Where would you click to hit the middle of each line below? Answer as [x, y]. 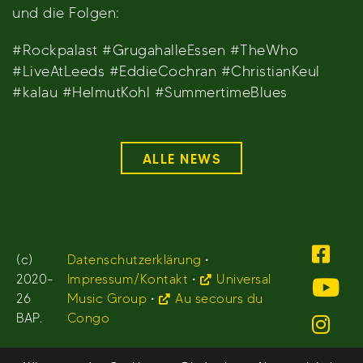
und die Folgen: [66, 13]
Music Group [107, 299]
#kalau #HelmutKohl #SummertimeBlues [150, 92]
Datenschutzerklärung [134, 260]
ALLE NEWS [181, 158]
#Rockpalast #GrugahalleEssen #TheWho [155, 50]
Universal [244, 280]
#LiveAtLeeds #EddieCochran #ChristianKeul [166, 71]
